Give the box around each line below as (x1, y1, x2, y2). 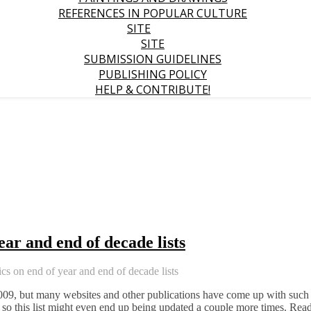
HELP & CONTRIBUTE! (95, 82, 210, 97)
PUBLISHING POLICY (99, 67, 207, 82)
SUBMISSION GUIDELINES (84, 51, 221, 67)
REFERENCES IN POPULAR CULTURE (58, 6, 247, 21)
